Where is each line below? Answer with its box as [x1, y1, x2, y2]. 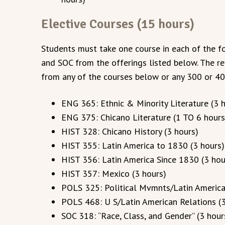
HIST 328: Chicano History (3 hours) [61, 125, 199, 137]
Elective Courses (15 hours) [41, 16, 195, 32]
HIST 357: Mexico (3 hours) [61, 167, 167, 179]
